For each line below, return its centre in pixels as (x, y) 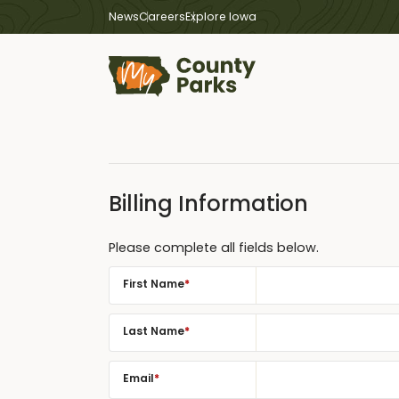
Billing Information (208, 204)
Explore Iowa (221, 16)
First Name (154, 284)
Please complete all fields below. (214, 248)
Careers (162, 16)
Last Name (154, 331)
